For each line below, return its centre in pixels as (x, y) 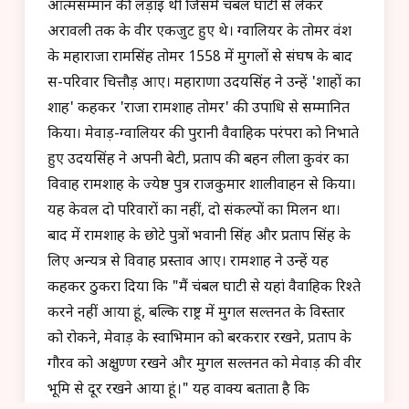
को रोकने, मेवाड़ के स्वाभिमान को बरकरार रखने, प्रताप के (199, 339)
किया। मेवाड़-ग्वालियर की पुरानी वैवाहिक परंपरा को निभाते (203, 134)
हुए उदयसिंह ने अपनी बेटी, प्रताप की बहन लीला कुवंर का (198, 160)
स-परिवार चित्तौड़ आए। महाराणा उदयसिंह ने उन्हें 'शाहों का (204, 83)
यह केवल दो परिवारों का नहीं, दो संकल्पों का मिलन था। (194, 211)
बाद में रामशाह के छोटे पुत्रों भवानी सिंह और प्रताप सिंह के (199, 236)
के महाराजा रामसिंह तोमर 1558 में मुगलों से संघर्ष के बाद (200, 58)
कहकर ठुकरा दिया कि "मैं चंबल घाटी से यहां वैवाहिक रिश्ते (204, 288)
